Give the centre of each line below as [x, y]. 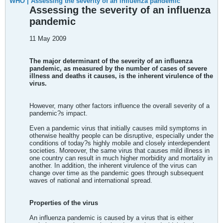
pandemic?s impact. [58, 113]
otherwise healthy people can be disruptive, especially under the [121, 136]
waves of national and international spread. [91, 180]
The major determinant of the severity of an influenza [111, 61]
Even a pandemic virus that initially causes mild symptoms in [118, 128]
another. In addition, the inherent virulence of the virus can [113, 166]
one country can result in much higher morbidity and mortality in [121, 158]
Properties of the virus [64, 203]
